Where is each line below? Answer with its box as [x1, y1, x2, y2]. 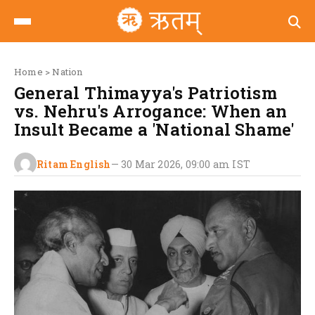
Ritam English [37, 157, 111, 171]
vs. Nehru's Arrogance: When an [14, 100, 288, 122]
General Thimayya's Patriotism [14, 82, 277, 104]
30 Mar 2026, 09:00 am [121, 157, 231, 171]
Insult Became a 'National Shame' [14, 118, 295, 141]
